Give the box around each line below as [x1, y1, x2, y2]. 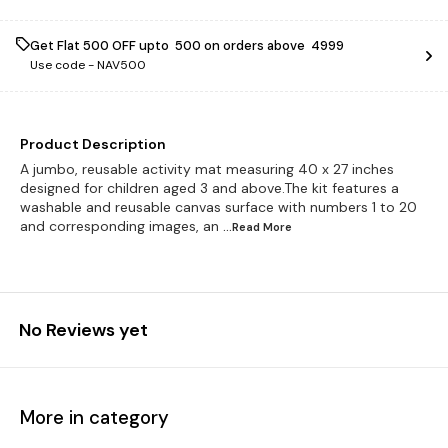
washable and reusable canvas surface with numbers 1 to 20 [20, 198, 417, 216]
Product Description [20, 135, 166, 153]
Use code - [30, 57, 97, 73]
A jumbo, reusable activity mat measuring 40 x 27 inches [20, 160, 394, 178]
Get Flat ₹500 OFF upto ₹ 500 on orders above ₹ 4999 [30, 37, 344, 54]
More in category [20, 404, 169, 430]
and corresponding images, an [20, 217, 219, 235]
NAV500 [97, 57, 146, 73]
